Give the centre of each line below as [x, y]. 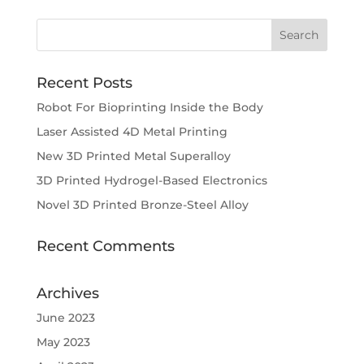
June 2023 [65, 318]
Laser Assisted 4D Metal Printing [132, 132]
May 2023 [63, 342]
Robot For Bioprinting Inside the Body [149, 107]
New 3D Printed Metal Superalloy [133, 156]
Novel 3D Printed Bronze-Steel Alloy [142, 205]
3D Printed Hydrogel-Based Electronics [152, 180]
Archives [67, 293]
